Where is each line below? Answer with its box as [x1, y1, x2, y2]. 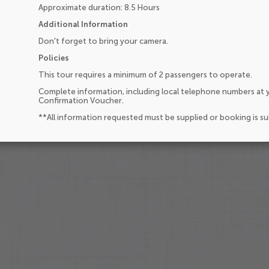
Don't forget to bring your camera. [38, 37, 168, 46]
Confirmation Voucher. [38, 96, 124, 106]
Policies [38, 53, 69, 63]
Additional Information [38, 20, 128, 29]
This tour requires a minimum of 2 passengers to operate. [38, 70, 252, 80]
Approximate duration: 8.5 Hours [38, 3, 160, 13]
